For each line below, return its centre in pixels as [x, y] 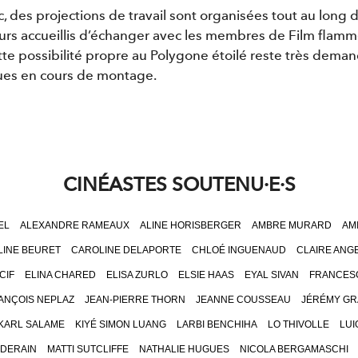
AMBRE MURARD [291, 226]
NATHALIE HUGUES [184, 350]
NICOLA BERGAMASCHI [294, 350]
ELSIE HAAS [206, 275]
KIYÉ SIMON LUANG [120, 325]
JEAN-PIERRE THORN [135, 300]
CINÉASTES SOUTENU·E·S [179, 184]
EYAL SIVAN [271, 275]
